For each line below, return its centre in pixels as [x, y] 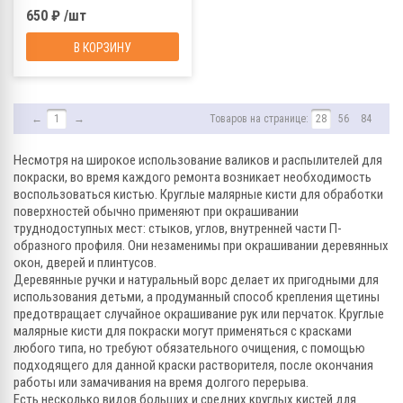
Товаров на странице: [260, 118]
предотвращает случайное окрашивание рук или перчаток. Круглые [199, 313]
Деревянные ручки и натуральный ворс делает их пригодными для [196, 279]
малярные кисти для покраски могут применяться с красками [183, 331]
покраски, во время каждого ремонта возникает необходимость [193, 177]
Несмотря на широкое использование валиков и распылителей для [198, 160]
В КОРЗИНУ [103, 47]
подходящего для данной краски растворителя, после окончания [193, 365]
